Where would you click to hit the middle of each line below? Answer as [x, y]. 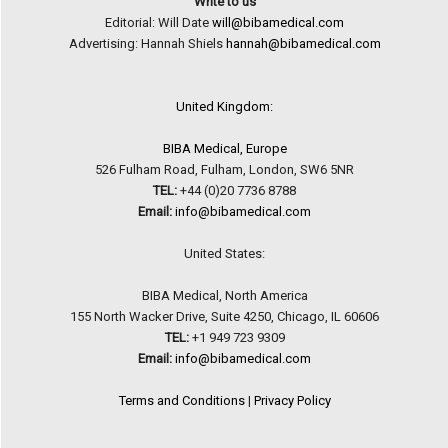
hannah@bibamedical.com [303, 43]
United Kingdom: [224, 106]
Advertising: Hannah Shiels [147, 43]
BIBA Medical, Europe [224, 148]
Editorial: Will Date [158, 22]
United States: [224, 253]
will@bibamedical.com [278, 22]
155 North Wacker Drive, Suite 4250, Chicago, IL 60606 [224, 316]
